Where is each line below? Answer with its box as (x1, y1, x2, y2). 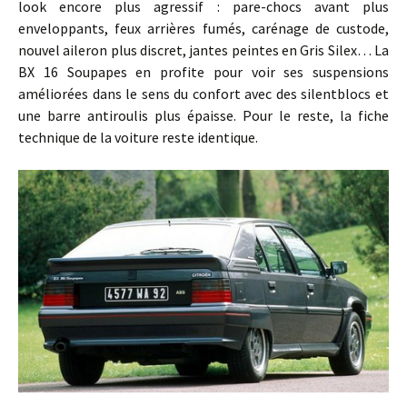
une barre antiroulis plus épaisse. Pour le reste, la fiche (18, 105, 389, 124)
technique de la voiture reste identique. (18, 127, 258, 146)
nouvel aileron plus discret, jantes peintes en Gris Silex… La (18, 40, 389, 59)
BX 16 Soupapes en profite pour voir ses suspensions (18, 62, 389, 81)
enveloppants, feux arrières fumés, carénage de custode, (18, 18, 389, 37)
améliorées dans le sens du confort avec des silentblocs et (18, 84, 389, 103)
